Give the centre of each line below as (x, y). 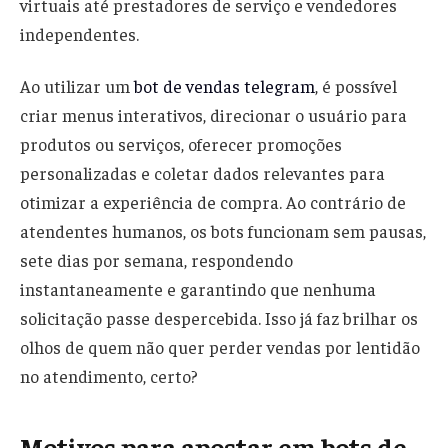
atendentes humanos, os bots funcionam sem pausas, (223, 231)
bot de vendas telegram (224, 86)
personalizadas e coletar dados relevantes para (202, 173)
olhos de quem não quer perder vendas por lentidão (220, 347)
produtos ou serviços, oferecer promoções (181, 144)
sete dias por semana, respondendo (156, 260)
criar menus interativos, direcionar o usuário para (213, 115)
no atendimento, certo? (109, 376)
